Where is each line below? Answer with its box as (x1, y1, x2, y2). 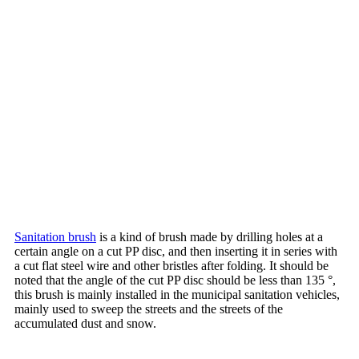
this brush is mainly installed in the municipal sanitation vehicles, (14, 287, 340, 301)
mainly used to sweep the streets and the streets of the (14, 301, 283, 316)
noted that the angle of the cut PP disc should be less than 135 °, (14, 272, 336, 287)
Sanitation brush (14, 229, 96, 244)
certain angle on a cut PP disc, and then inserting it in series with (14, 244, 337, 258)
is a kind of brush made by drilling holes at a (96, 229, 323, 244)
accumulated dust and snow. (14, 316, 156, 330)
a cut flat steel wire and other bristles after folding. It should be (14, 258, 329, 272)
